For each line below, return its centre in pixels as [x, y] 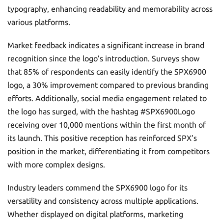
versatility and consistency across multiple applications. [103, 201]
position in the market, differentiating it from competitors [109, 151]
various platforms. [39, 22]
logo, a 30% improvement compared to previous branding [108, 85]
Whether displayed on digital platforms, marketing [95, 214]
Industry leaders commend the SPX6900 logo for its [97, 188]
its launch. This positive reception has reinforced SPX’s [102, 138]
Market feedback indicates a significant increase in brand [106, 45]
